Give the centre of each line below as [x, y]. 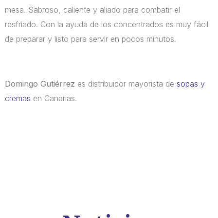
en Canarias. [54, 99]
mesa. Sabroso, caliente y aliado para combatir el [92, 10]
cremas [18, 99]
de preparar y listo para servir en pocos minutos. [91, 39]
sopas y [191, 84]
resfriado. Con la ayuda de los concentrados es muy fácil [107, 25]
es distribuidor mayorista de [126, 84]
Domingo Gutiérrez [40, 84]
